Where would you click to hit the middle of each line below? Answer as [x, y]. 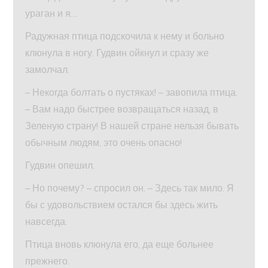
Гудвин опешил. [60, 165]
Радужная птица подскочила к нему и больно [125, 36]
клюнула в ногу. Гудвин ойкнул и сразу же [117, 53]
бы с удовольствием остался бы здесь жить [122, 205]
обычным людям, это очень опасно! [104, 143]
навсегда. [46, 222]
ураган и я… [51, 13]
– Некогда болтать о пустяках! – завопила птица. [132, 92]
